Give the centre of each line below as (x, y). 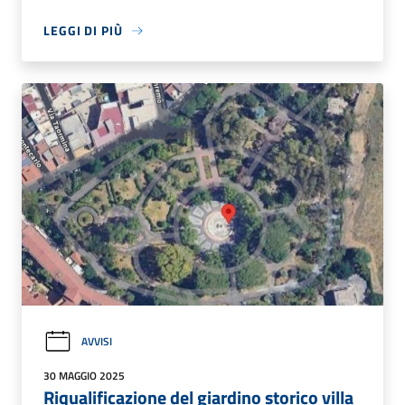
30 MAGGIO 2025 (84, 375)
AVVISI (97, 342)
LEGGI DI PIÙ (83, 31)
